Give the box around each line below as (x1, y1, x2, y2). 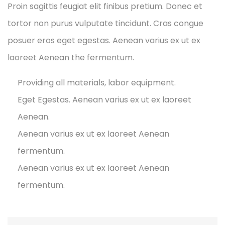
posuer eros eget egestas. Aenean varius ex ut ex (8, 35, 200, 47)
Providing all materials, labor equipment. (18, 77, 176, 89)
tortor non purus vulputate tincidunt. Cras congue (8, 18, 203, 30)
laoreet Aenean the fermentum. (8, 52, 134, 64)
